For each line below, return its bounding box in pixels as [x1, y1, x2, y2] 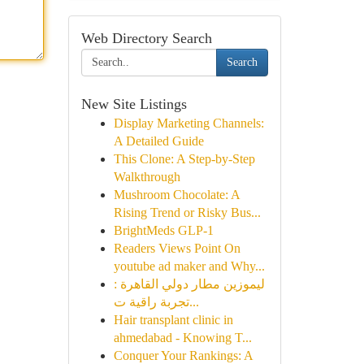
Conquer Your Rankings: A [113, 349, 253, 362]
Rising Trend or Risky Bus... [113, 206, 261, 219]
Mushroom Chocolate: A [113, 188, 240, 201]
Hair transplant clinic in [113, 313, 233, 327]
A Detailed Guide [113, 134, 204, 148]
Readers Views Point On [113, 241, 240, 255]
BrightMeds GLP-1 [113, 223, 214, 237]
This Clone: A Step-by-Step [113, 152, 255, 166]
